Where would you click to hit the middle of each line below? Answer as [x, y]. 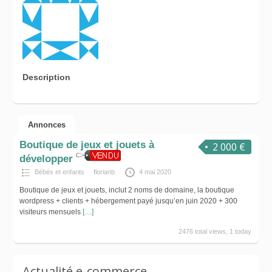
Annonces [47, 125]
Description [47, 77]
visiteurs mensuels [51, 212]
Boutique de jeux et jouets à [87, 145]
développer [46, 159]
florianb [104, 172]
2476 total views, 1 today [215, 232]
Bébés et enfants [59, 172]
